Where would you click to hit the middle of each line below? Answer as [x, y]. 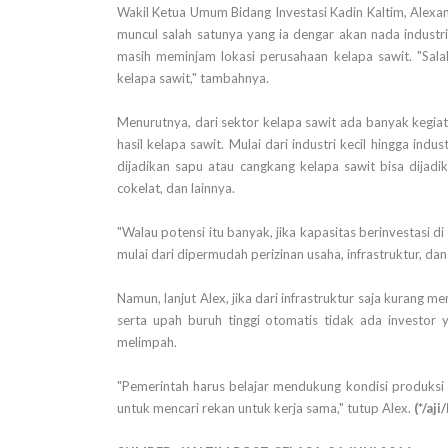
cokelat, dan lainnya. [176, 188]
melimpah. [147, 342]
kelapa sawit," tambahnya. [193, 78]
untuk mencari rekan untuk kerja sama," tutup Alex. [265, 408]
